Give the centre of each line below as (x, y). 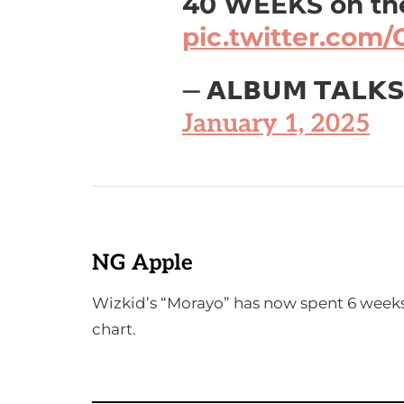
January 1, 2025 (276, 124)
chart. (114, 329)
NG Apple (142, 263)
